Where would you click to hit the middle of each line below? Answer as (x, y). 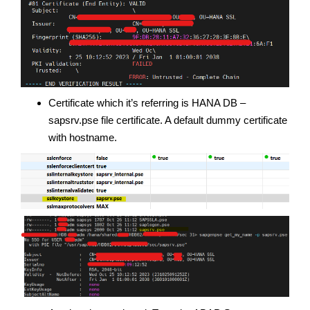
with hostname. (83, 137)
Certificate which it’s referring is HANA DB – (147, 102)
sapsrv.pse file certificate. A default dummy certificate (168, 120)
